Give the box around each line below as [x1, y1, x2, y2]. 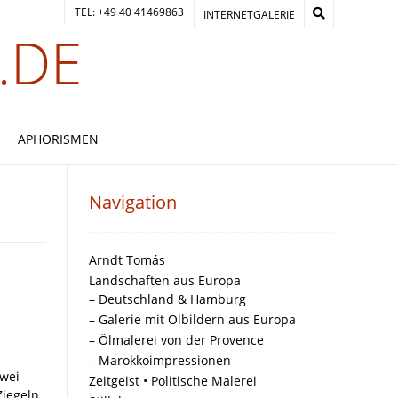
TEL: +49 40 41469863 [75, 4, 184, 20]
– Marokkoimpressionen [89, 352, 231, 369]
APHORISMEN [17, 131, 99, 147]
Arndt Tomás [89, 251, 165, 268]
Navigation [89, 190, 177, 214]
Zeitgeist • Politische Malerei [89, 372, 257, 389]
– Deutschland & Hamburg [89, 291, 246, 307]
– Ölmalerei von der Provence [89, 331, 264, 348]
